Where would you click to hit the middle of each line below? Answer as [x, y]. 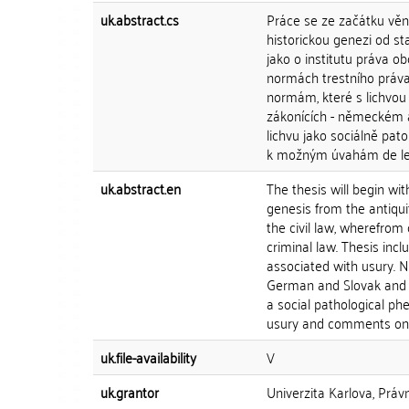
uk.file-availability [148, 357]
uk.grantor [130, 392]
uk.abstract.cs [140, 19]
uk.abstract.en [141, 188]
